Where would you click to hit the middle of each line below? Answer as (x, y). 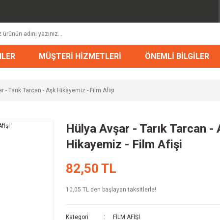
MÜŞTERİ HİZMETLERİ (80, 56)
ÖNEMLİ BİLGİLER (177, 56)
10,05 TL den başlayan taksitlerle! (111, 189)
